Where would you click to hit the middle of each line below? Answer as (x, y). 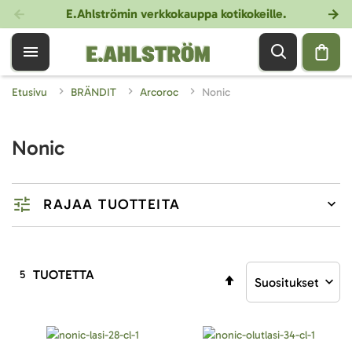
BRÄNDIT (98, 92)
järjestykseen (271, 312)
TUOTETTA (64, 275)
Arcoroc (164, 92)
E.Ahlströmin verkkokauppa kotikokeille (174, 14)
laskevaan (263, 294)
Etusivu (34, 92)
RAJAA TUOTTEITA (112, 204)
